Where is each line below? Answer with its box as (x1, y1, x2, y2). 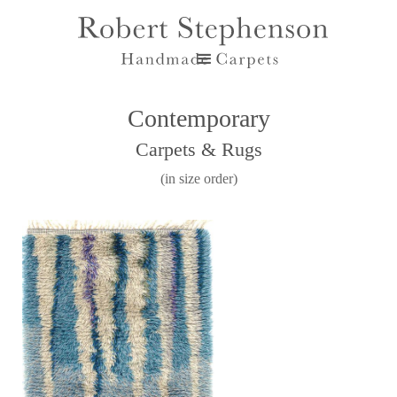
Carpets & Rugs (135, 138, 262, 160)
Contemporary (127, 105, 270, 132)
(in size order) (160, 171, 237, 186)
